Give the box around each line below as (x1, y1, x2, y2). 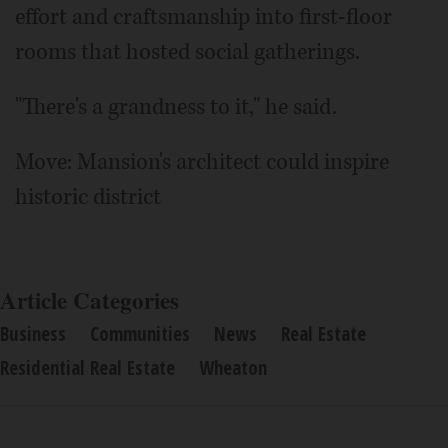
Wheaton (199, 354, 267, 381)
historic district (15, 181, 161, 212)
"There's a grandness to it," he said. (15, 91, 337, 122)
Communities (90, 320, 190, 347)
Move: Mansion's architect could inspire (15, 146, 389, 177)
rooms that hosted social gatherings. (15, 36, 360, 67)
